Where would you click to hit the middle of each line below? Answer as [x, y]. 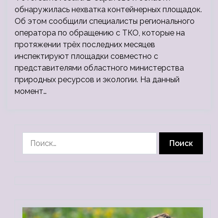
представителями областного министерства [99, 68]
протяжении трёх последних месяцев [85, 45]
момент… [31, 91]
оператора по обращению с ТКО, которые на [100, 33]
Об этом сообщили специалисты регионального [105, 21]
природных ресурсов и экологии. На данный [97, 80]
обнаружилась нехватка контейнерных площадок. [108, 9]
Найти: [34, 137]
